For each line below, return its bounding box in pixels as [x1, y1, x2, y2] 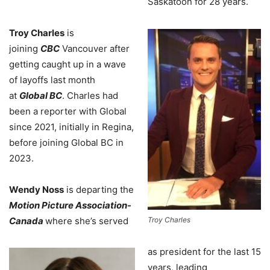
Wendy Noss [9, 184, 64, 196]
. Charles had [62, 90, 118, 102]
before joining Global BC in [9, 137, 124, 149]
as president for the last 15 [148, 246, 261, 258]
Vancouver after [60, 43, 130, 55]
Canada [9, 215, 45, 227]
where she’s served [45, 215, 128, 227]
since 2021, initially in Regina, [9, 121, 134, 133]
